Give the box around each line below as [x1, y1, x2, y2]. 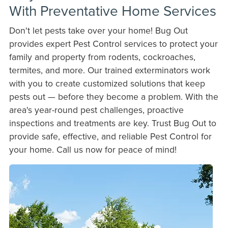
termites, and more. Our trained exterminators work [9, 64, 210, 77]
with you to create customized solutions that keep [9, 77, 205, 90]
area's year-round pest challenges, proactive [9, 103, 184, 117]
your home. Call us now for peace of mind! [9, 143, 177, 156]
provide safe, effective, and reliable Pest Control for [9, 130, 212, 143]
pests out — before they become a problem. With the [9, 90, 218, 103]
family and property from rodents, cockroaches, [9, 50, 195, 64]
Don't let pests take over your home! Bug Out [9, 24, 188, 37]
